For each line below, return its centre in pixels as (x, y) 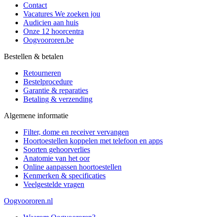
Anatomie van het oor (56, 158)
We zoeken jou (77, 14)
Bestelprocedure (48, 82)
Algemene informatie (36, 116)
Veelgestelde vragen (54, 185)
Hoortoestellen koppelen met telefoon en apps (93, 141)
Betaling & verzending (58, 99)
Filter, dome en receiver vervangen (76, 132)
